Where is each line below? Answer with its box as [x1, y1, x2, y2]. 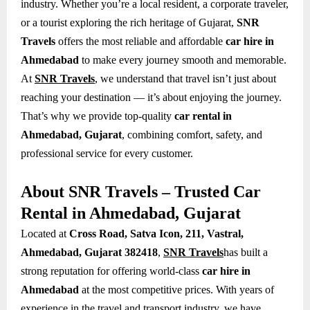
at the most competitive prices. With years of [79, 283, 274, 295]
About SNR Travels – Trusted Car [21, 182, 261, 201]
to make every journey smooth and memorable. [79, 53, 286, 66]
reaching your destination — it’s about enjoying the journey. [21, 91, 282, 103]
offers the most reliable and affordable [55, 35, 226, 47]
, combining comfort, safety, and [122, 128, 262, 140]
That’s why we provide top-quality [21, 109, 174, 122]
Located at [21, 227, 69, 239]
